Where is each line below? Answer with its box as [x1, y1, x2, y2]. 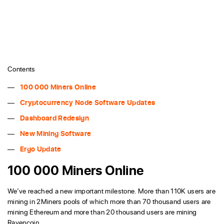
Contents [7, 63, 35, 73]
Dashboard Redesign [20, 112, 89, 122]
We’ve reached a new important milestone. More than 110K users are [7, 185, 216, 195]
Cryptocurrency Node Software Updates [20, 97, 155, 107]
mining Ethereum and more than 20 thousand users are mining [7, 206, 197, 216]
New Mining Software [20, 128, 91, 138]
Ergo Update [20, 143, 61, 153]
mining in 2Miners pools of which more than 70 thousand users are [7, 196, 211, 206]
